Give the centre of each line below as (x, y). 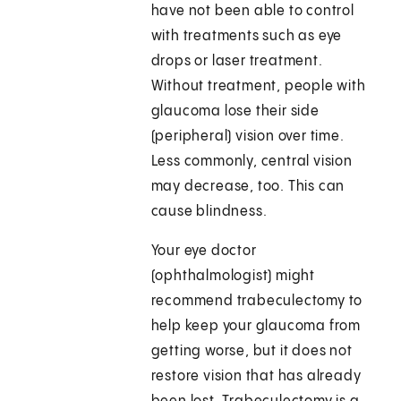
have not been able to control (252, 12)
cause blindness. (209, 212)
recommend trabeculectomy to (257, 302)
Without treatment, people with (258, 87)
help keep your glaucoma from (256, 327)
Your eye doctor (204, 252)
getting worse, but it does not (252, 352)
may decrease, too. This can (248, 187)
